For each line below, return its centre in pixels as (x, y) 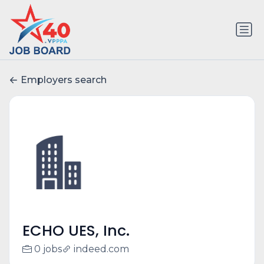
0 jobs (48, 249)
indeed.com (101, 249)
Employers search (64, 80)
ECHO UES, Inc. (76, 231)
